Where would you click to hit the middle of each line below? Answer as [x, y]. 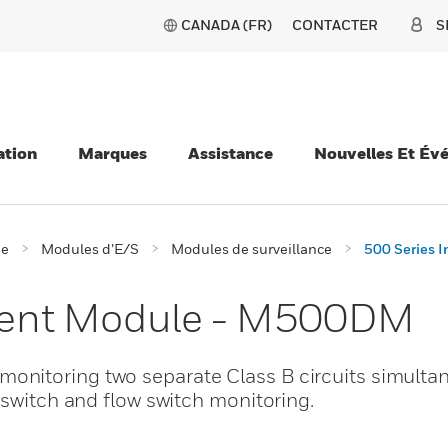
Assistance [230, 153]
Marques [112, 153]
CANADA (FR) [226, 24]
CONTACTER [335, 24]
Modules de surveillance [251, 248]
